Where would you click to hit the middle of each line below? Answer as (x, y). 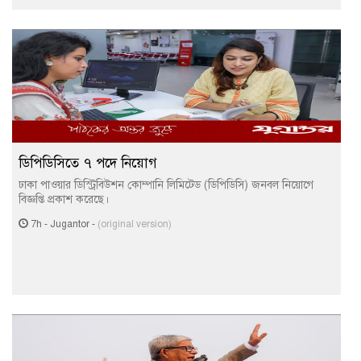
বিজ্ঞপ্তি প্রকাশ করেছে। (64, 199)
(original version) (135, 224)
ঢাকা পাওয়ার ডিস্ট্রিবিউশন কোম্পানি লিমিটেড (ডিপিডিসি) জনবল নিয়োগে (166, 185)
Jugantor (70, 224)
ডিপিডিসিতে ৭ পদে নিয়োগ (88, 163)
